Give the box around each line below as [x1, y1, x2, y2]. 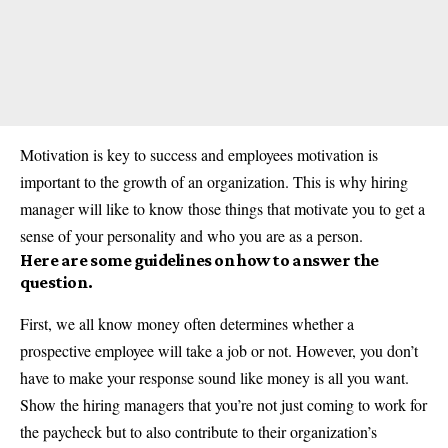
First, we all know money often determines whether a [20, 313, 354, 335]
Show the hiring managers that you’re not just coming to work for [20, 394, 427, 416]
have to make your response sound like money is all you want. [20, 367, 409, 389]
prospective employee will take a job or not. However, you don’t [20, 340, 418, 362]
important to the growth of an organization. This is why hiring [20, 171, 408, 192]
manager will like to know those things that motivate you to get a [20, 198, 425, 219]
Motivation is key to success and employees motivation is [20, 144, 378, 165]
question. [20, 272, 93, 292]
